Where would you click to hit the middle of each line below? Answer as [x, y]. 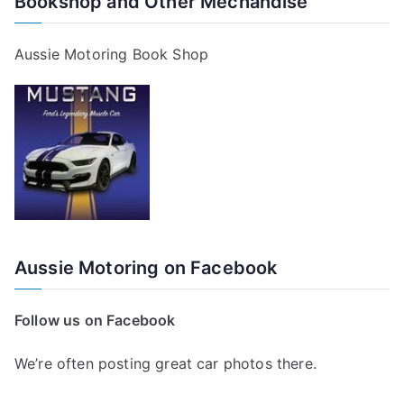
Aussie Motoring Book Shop [111, 54]
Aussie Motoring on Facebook [146, 267]
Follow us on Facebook [95, 320]
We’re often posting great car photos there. [165, 363]
